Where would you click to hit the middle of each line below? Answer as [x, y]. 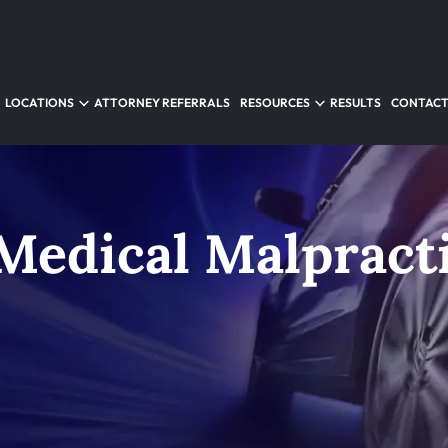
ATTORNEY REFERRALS [162, 102]
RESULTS [355, 102]
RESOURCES [275, 102]
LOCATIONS [39, 102]
